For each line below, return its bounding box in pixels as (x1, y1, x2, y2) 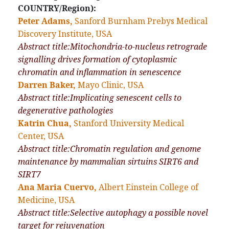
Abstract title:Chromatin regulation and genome (18, 143, 201, 155)
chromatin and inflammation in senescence (18, 66, 181, 78)
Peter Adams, (18, 15, 73, 27)
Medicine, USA (18, 194, 75, 206)
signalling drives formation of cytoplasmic (18, 54, 177, 65)
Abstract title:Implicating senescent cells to (18, 92, 181, 104)
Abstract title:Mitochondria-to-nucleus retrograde (18, 41, 207, 53)
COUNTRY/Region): (18, 3, 96, 14)
